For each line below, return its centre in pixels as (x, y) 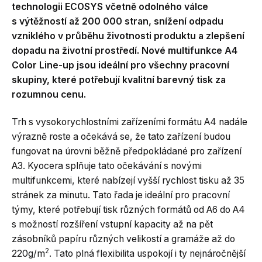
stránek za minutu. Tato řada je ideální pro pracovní (121, 195)
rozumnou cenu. (49, 94)
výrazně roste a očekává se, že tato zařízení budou (121, 137)
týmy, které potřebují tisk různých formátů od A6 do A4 (128, 210)
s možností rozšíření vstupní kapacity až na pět (112, 224)
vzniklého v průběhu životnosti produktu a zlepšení (128, 36)
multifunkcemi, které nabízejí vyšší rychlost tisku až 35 (128, 180)
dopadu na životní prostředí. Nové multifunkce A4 (125, 50)
